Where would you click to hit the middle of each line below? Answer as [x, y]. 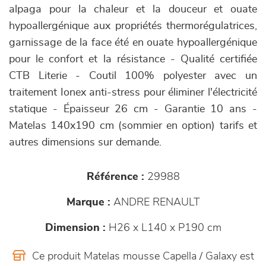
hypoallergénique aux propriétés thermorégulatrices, [133, 26]
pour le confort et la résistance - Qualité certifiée [133, 59]
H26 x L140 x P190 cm [163, 228]
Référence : [115, 177]
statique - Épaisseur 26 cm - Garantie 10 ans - [133, 109]
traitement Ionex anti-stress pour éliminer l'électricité [133, 93]
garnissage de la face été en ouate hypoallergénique [133, 43]
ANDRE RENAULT [155, 202]
